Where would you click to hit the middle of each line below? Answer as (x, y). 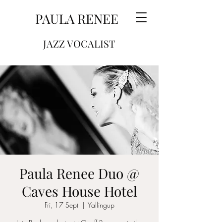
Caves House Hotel (79, 191)
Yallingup (101, 205)
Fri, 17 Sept (61, 205)
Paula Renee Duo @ (79, 173)
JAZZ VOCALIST (79, 43)
